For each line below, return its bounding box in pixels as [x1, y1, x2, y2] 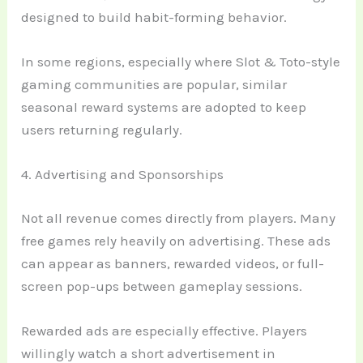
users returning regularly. [21, 121, 183, 138]
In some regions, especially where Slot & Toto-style [21, 53, 341, 70]
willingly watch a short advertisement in [21, 344, 276, 361]
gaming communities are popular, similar [21, 75, 288, 92]
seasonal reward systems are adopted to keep [21, 98, 307, 115]
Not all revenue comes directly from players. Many [21, 209, 336, 226]
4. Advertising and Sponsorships [21, 166, 224, 183]
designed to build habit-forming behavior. [21, 8, 288, 25]
